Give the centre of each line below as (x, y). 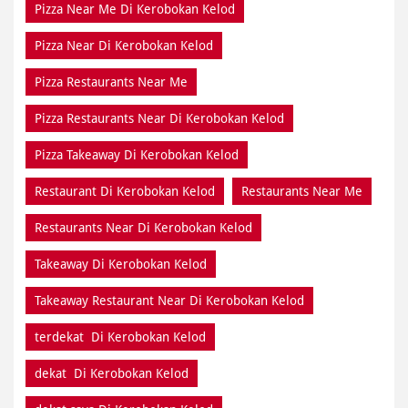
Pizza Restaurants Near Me (111, 82)
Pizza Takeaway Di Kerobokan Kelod (137, 154)
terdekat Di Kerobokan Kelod (120, 337)
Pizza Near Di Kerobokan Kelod (124, 45)
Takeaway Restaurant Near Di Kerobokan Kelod (169, 300)
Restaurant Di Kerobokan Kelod (125, 191)
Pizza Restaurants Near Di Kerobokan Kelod (159, 118)
